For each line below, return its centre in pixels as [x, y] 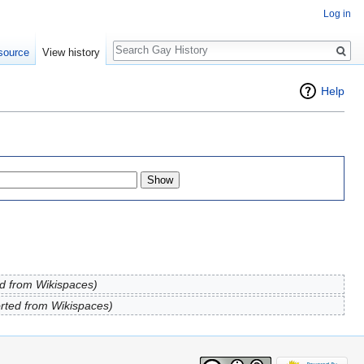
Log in [337, 14]
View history [71, 52]
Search [139, 42]
